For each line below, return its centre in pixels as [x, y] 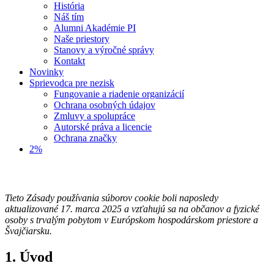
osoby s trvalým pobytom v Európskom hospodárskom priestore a [131, 220]
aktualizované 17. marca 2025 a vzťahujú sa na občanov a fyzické [132, 209]
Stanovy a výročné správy [104, 50]
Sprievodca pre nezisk [72, 83]
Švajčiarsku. [28, 231]
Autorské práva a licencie [103, 127]
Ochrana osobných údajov [105, 105]
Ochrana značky [85, 138]
